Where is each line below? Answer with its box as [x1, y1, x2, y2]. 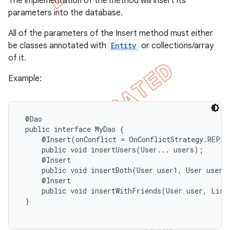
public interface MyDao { [21, 124, 124, 134]
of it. [8, 53, 26, 63]
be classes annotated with [8, 41, 108, 51]
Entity [111, 41, 137, 50]
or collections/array [139, 41, 214, 51]
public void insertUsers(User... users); [21, 145, 203, 155]
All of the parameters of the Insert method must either [8, 28, 213, 39]
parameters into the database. [8, 8, 123, 18]
